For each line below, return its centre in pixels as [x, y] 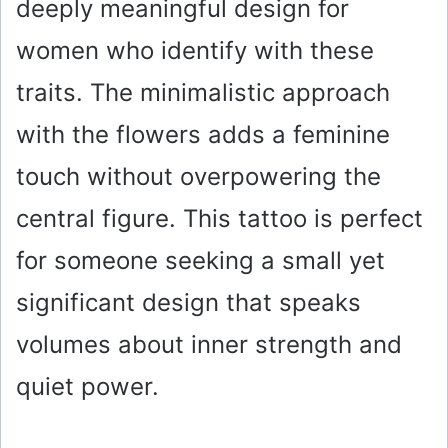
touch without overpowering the [198, 176]
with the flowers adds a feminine [203, 134]
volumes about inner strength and [209, 344]
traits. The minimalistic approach [203, 92]
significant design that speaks [188, 302]
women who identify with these [195, 50]
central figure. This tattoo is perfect [219, 218]
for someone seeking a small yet [200, 260]
